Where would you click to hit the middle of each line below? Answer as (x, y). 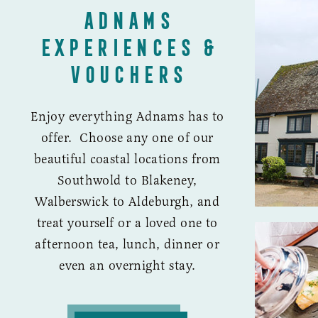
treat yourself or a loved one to (127, 223)
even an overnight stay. (127, 265)
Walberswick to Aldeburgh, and (127, 201)
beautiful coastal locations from (127, 159)
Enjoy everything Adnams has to (127, 116)
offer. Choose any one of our (127, 137)
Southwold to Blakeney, (127, 180)
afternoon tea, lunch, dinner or (127, 244)
